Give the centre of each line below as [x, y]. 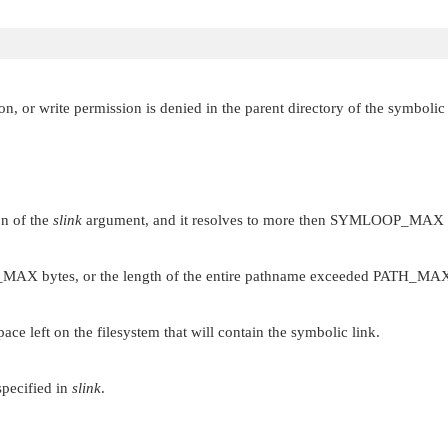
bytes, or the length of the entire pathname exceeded [205, 275]
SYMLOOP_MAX [387, 219]
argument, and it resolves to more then [206, 219]
